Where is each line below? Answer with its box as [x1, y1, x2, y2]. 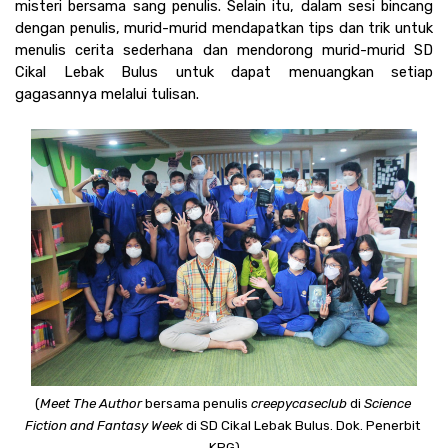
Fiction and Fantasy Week [25, 417, 183, 433]
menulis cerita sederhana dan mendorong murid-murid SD [15, 40, 433, 59]
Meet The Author [39, 395, 142, 411]
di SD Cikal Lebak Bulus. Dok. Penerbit [183, 417, 420, 433]
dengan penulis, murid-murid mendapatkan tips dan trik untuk [15, 18, 433, 37]
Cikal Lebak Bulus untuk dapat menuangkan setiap [15, 62, 433, 81]
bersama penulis [141, 395, 251, 411]
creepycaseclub [250, 395, 347, 411]
